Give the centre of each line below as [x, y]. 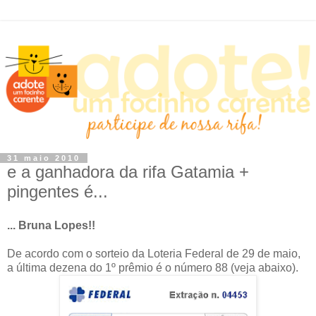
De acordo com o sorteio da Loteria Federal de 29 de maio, [154, 253]
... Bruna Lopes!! [51, 225]
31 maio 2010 [44, 158]
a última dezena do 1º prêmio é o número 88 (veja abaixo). [153, 267]
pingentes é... [57, 192]
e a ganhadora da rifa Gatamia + [128, 172]
